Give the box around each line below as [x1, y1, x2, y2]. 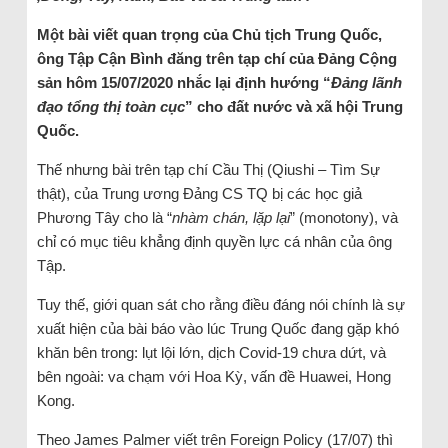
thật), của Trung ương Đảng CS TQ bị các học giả [36, 185, 362, 202]
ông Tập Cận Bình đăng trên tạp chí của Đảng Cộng [36, 50, 397, 67]
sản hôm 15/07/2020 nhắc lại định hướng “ [36, 74, 331, 91]
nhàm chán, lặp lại [171, 209, 290, 226]
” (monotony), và [289, 209, 398, 226]
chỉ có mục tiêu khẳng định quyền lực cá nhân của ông [36, 233, 392, 250]
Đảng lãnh [330, 74, 402, 91]
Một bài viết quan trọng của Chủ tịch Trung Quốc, [36, 26, 382, 43]
